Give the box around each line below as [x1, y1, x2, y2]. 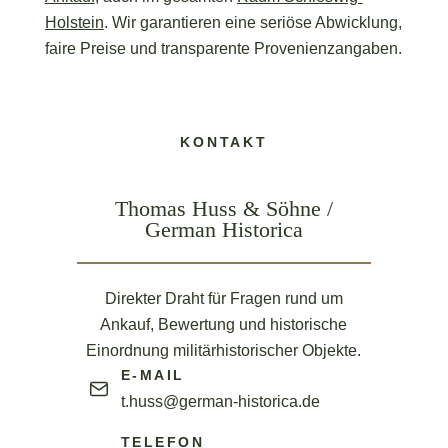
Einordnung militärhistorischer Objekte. [86, 341, 362, 359]
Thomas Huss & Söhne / [114, 196, 333, 221]
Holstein [44, 14, 104, 32]
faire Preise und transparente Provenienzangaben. [44, 40, 402, 58]
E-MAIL [120, 366, 185, 383]
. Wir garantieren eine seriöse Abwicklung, [103, 14, 402, 32]
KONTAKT [180, 134, 268, 151]
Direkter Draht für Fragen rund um [104, 289, 343, 307]
